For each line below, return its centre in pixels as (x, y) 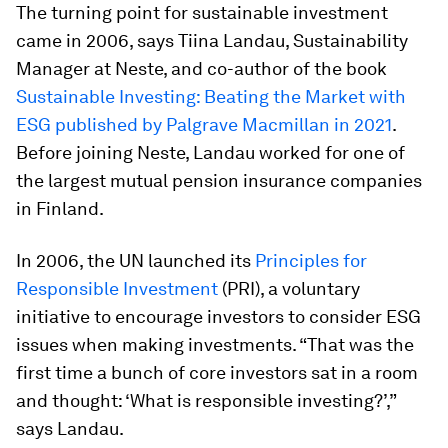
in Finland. (60, 209)
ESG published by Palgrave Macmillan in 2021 (204, 125)
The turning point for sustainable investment (202, 13)
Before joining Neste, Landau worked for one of (210, 153)
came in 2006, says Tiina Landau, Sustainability (212, 41)
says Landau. (70, 429)
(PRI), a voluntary (289, 289)
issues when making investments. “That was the (215, 345)
